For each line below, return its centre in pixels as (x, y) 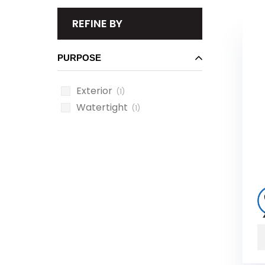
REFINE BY (97, 23)
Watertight (102, 107)
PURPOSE (79, 58)
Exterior (94, 91)
